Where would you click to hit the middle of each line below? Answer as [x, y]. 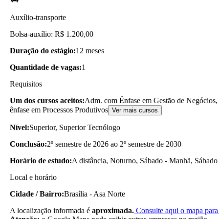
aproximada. [113, 210]
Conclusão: [28, 144]
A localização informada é [51, 210]
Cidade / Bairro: [37, 194]
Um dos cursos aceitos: [47, 100]
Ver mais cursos [135, 110]
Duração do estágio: [43, 50]
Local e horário [33, 177]
